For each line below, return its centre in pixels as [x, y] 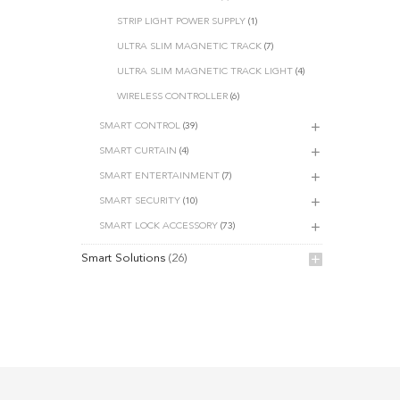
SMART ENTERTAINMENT [159, 176]
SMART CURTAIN [138, 151]
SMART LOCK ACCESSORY [158, 226]
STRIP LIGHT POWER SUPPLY [181, 21]
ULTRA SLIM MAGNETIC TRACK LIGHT [205, 71]
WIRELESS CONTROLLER [172, 96]
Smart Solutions [123, 258]
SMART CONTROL [140, 126]
